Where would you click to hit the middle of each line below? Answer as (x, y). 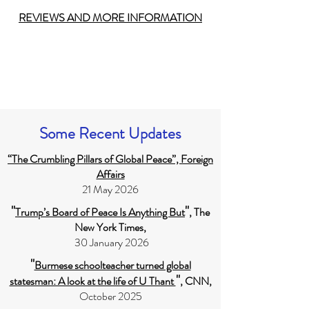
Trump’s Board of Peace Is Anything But (100, 212)
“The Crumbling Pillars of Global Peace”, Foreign (110, 159)
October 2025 (110, 296)
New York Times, (110, 227)
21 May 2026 (110, 189)
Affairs (110, 174)
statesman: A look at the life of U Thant (92, 281)
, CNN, (196, 281)
